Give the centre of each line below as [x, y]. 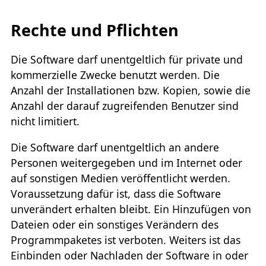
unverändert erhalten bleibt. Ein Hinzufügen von [131, 209]
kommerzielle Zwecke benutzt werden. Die [115, 75]
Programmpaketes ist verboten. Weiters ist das [125, 240]
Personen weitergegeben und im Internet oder [126, 162]
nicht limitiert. [45, 121]
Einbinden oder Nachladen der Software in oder [129, 255]
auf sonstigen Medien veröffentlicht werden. [120, 178]
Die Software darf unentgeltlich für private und [126, 60]
